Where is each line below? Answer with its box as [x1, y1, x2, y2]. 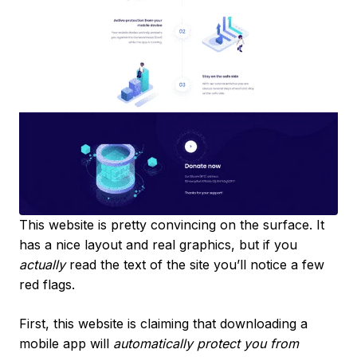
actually [19, 256, 65, 273]
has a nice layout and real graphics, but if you [19, 236, 297, 253]
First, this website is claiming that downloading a [19, 315, 308, 331]
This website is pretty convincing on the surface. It [19, 216, 324, 233]
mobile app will [19, 335, 113, 351]
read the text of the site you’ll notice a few [65, 256, 324, 273]
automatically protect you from [113, 335, 299, 351]
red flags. [19, 276, 75, 292]
